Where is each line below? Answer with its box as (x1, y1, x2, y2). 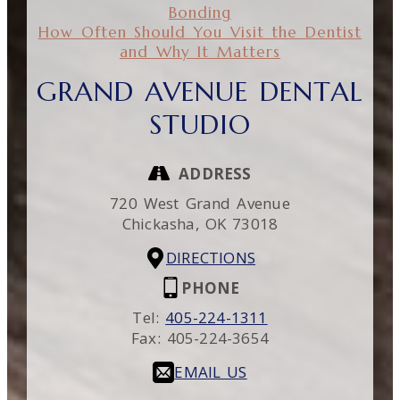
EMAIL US (174, 362, 247, 383)
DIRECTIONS (165, 247, 256, 269)
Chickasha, (121, 212, 205, 234)
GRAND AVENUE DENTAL (36, 74, 364, 108)
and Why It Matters (119, 41, 281, 62)
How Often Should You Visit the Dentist (37, 21, 362, 42)
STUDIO (148, 107, 251, 141)
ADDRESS (179, 162, 252, 184)
